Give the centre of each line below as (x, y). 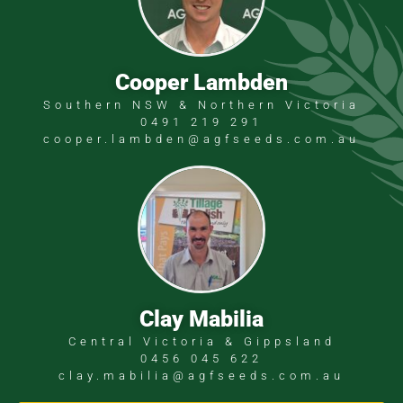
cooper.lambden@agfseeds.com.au (201, 139)
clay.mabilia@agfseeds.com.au (201, 376)
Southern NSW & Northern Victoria (201, 104)
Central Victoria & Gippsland (201, 342)
